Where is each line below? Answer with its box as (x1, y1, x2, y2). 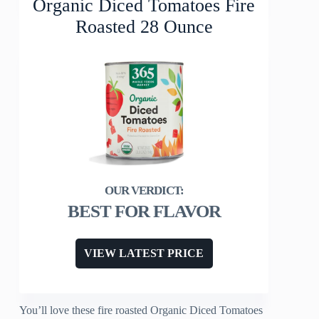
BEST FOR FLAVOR (67, 202, 221, 221)
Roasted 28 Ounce (75, 16, 213, 38)
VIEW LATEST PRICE (84, 247, 204, 260)
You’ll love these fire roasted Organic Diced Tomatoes (19, 304, 263, 317)
